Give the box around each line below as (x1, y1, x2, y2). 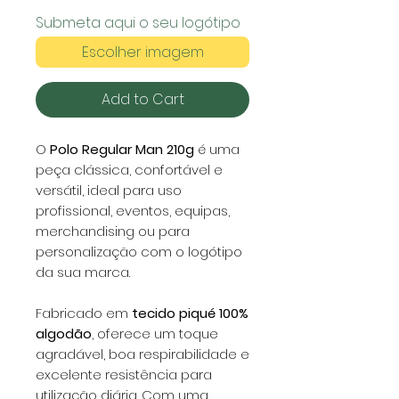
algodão (36, 323, 92, 343)
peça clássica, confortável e (36, 159, 223, 179)
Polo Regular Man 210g (50, 139, 194, 159)
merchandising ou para (36, 221, 190, 240)
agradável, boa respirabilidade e (36, 344, 249, 363)
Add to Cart (101, 88, 184, 110)
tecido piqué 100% (132, 303, 248, 322)
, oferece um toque (92, 323, 218, 343)
